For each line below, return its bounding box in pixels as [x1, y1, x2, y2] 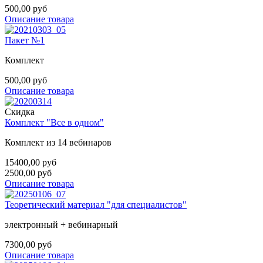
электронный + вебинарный [5, 220, 118, 230]
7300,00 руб [5, 240, 52, 250]
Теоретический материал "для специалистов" [5, 200, 187, 210]
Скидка [5, 107, 35, 117]
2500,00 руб [5, 168, 52, 178]
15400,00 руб [5, 157, 56, 168]
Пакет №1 [5, 35, 45, 46]
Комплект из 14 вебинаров [5, 137, 112, 148]
